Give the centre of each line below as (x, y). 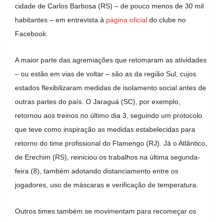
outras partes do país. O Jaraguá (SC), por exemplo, (98, 101)
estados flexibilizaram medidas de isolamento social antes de (111, 87)
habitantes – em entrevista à (60, 20)
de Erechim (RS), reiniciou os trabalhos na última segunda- (108, 157)
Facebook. (32, 33)
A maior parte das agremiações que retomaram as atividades (111, 60)
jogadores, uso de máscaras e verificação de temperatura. (107, 185)
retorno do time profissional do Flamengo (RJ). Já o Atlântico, (111, 143)
